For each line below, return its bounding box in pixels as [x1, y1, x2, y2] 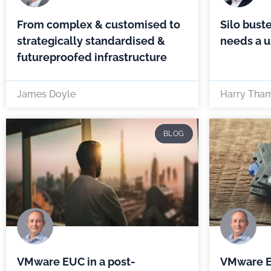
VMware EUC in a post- [17, 255, 135, 268]
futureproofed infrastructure [17, 50, 167, 64]
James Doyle [17, 88, 76, 100]
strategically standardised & [17, 34, 165, 47]
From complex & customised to [17, 18, 180, 31]
